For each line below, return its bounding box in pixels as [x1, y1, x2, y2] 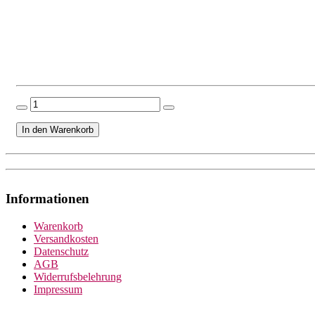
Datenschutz [34, 245, 89, 257]
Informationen [6, 191, 89, 206]
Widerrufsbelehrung [34, 270, 122, 283]
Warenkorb [34, 219, 83, 232]
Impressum [34, 283, 82, 295]
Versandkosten [34, 232, 98, 245]
